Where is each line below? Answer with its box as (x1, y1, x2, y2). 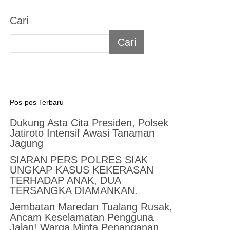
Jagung (10, 137, 44, 149)
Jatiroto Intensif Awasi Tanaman (10, 127, 155, 139)
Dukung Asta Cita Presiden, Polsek (10, 117, 169, 128)
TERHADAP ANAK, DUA (10, 174, 121, 186)
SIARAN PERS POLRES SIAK (10, 154, 148, 165)
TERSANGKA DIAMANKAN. (10, 184, 138, 196)
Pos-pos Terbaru (10, 98, 64, 106)
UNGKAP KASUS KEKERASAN (10, 164, 154, 176)
